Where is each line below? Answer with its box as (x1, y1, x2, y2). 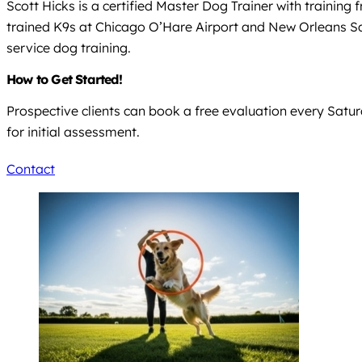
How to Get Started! (6, 70, 122, 87)
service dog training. (6, 39, 131, 56)
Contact (6, 160, 55, 177)
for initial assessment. (6, 123, 140, 140)
